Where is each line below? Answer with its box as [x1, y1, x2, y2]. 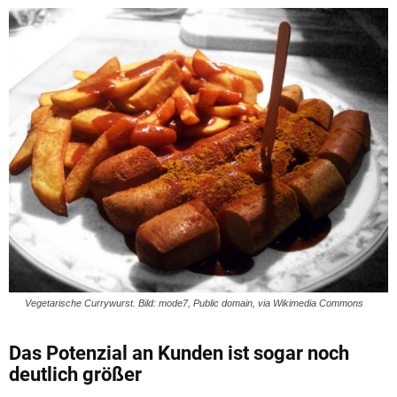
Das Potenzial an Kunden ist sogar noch [9, 341, 349, 364]
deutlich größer [9, 362, 142, 385]
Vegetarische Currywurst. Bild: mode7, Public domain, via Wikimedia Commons [25, 297, 363, 308]
